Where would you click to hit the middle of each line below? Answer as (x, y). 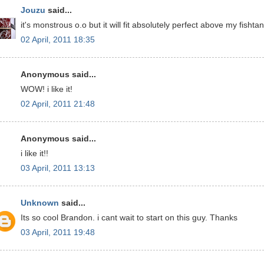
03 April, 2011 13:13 (58, 168)
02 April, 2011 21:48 (58, 104)
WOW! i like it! (47, 89)
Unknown (40, 203)
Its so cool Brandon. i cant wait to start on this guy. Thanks (129, 218)
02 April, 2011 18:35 (58, 39)
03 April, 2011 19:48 (58, 232)
